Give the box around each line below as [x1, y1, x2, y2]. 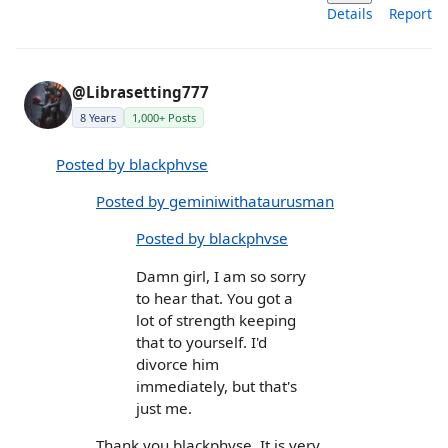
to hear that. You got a [136, 287, 293, 308]
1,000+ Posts [132, 109, 196, 125]
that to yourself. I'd [136, 331, 267, 352]
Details [327, 3, 373, 23]
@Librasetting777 [72, 81, 209, 102]
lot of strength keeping [136, 309, 296, 330]
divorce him [136, 353, 219, 374]
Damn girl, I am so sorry [136, 265, 306, 286]
